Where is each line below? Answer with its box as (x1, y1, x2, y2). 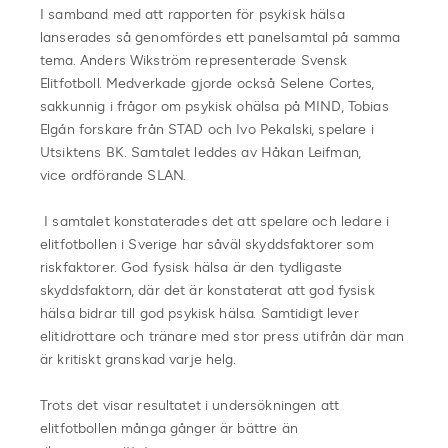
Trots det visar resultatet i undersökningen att (40, 396, 340, 414)
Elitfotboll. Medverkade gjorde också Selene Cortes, (40, 74, 375, 92)
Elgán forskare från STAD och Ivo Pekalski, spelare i (40, 120, 374, 138)
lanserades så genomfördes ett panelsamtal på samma (40, 28, 401, 46)
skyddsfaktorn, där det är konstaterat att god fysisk (40, 281, 375, 299)
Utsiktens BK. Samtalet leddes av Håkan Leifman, (40, 143, 362, 161)
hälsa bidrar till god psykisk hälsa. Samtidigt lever (40, 304, 359, 322)
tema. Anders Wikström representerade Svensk (40, 51, 348, 69)
